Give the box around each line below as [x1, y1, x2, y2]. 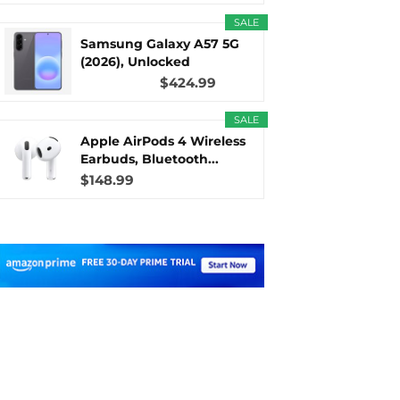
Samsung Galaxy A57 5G [80, 36, 240, 52]
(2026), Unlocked [80, 54, 191, 70]
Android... [80, 71, 146, 87]
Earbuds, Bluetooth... [80, 151, 220, 167]
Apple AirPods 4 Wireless [80, 133, 246, 149]
